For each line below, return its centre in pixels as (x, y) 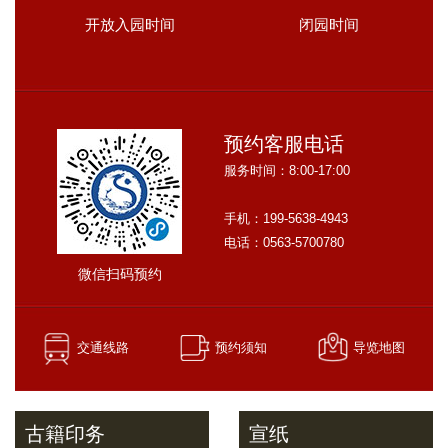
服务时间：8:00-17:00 (287, 170)
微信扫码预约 (119, 274)
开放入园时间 (129, 24)
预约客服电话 (284, 144)
